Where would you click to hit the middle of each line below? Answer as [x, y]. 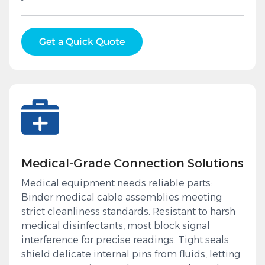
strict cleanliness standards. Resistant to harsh [128, 212]
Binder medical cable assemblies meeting [122, 198]
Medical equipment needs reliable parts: [117, 183]
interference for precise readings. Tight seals [125, 240]
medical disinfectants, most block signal [116, 226]
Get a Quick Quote [82, 42]
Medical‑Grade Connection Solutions [132, 164]
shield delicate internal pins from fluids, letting [131, 254]
